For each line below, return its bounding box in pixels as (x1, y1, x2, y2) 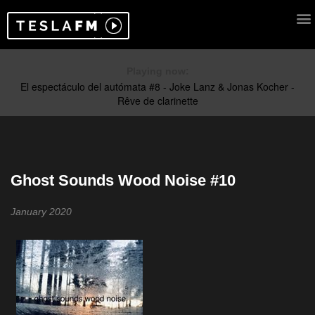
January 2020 (11, 206, 72, 217)
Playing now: (126, 65, 189, 77)
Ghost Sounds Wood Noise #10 (11, 172, 236, 189)
